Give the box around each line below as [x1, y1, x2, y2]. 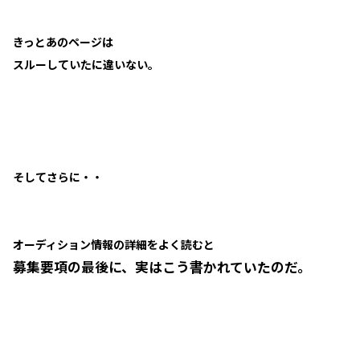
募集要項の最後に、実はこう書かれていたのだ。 [13, 260, 311, 276]
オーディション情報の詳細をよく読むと [13, 238, 215, 252]
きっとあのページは [13, 35, 113, 49]
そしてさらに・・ [13, 170, 103, 184]
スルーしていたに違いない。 [13, 58, 159, 72]
